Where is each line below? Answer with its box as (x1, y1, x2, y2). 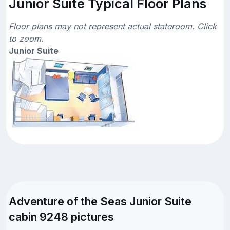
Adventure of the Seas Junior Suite (9, 195, 191, 208)
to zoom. (9, 33, 44, 44)
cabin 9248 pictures (9, 210, 114, 224)
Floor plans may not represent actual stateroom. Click (9, 21, 217, 32)
